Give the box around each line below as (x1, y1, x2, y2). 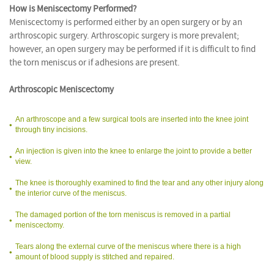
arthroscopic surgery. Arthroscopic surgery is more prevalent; (9, 29, 239, 42)
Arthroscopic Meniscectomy (9, 83, 114, 95)
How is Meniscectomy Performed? (9, 2, 136, 15)
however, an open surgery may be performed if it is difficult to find (9, 43, 256, 55)
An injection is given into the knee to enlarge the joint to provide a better (15, 146, 252, 155)
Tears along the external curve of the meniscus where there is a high (15, 242, 241, 251)
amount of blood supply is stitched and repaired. (15, 252, 174, 261)
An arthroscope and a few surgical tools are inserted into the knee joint (15, 114, 248, 124)
